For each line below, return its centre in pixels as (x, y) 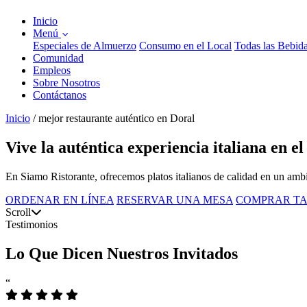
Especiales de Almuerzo (85, 46)
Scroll (18, 212)
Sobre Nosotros (66, 83)
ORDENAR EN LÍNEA (60, 199)
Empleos (52, 70)
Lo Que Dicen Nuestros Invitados (122, 253)
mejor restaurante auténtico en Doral (116, 118)
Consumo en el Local (185, 46)
